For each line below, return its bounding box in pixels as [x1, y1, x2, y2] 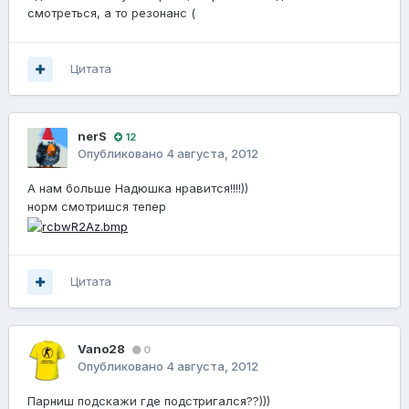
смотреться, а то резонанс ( [27, 5, 195, 21]
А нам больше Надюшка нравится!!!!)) [27, 181, 248, 196]
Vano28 [78, 341, 125, 357]
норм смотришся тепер [27, 199, 166, 215]
